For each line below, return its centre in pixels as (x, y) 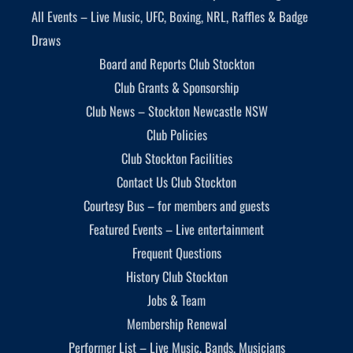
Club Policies (176, 134)
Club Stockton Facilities (176, 158)
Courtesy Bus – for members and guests (176, 205)
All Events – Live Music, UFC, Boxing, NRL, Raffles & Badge (170, 16)
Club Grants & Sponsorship (176, 87)
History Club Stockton (176, 276)
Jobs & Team (176, 299)
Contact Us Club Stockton (176, 181)
